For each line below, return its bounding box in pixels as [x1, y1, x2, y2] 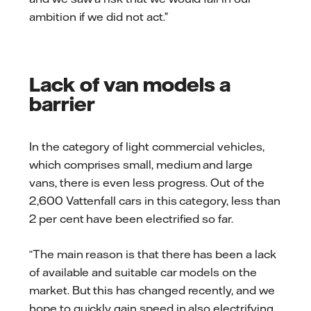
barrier [29, 91, 95, 115]
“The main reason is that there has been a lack [29, 247, 276, 262]
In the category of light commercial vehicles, [29, 139, 264, 153]
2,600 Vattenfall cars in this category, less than [29, 193, 280, 208]
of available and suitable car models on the [29, 265, 257, 280]
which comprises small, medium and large [29, 157, 253, 171]
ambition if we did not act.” [29, 9, 168, 24]
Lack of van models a [29, 72, 230, 96]
